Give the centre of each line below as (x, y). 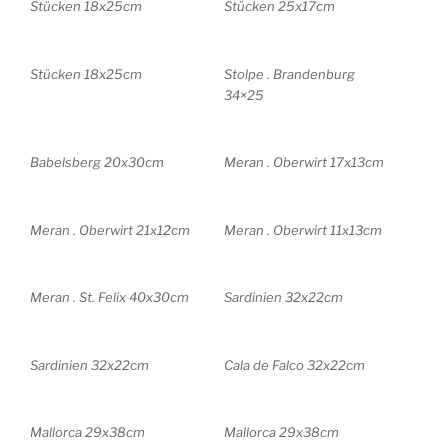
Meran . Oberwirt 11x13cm (303, 229)
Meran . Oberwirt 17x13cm (304, 162)
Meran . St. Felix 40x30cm (109, 297)
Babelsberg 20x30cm (97, 162)
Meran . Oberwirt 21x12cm (110, 229)
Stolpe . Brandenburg (289, 73)
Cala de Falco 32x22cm (294, 364)
